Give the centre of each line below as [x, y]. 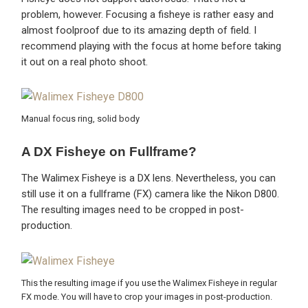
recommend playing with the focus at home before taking [152, 46]
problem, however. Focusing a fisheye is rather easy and [148, 14]
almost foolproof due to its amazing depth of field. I [139, 30]
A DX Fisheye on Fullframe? [109, 152]
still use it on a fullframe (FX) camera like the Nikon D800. [151, 194]
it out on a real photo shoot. [85, 62]
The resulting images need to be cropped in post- [133, 210]
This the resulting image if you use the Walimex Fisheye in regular [150, 283]
